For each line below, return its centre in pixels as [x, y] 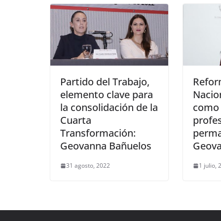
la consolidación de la [109, 108]
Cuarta [76, 120]
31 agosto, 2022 [88, 166]
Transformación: [98, 133]
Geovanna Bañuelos [106, 146]
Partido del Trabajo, [105, 82]
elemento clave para [107, 95]
